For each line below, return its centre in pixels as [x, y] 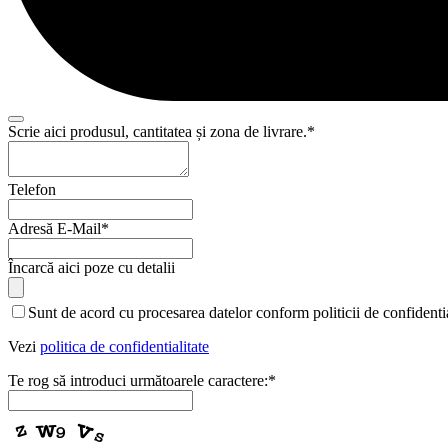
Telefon [32, 189]
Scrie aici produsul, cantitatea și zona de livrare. [157, 131]
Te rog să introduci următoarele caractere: [138, 380]
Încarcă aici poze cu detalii [91, 267]
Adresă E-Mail [54, 228]
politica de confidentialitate [124, 346]
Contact [32, 310]
